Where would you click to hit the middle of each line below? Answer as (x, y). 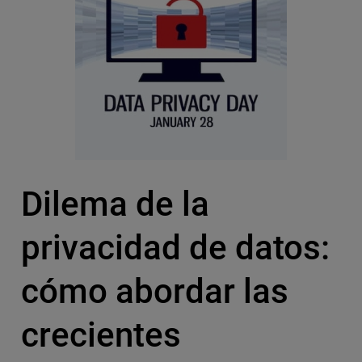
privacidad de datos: (175, 248)
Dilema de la (115, 204)
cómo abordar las (154, 292)
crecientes (101, 335)
